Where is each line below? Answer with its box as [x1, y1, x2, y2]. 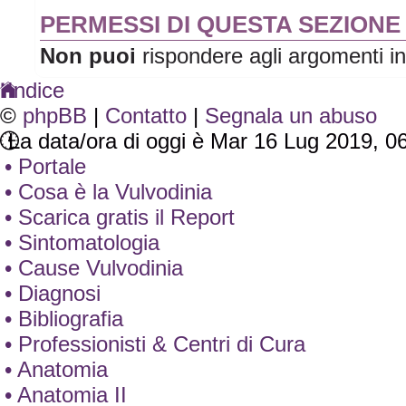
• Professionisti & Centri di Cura [5, 331, 305, 356]
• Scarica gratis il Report [5, 204, 235, 229]
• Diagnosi [5, 280, 101, 305]
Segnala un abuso [205, 102, 377, 128]
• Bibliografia [5, 305, 123, 331]
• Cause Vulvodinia [5, 255, 183, 280]
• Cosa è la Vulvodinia [5, 179, 212, 204]
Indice [7, 77, 64, 102]
